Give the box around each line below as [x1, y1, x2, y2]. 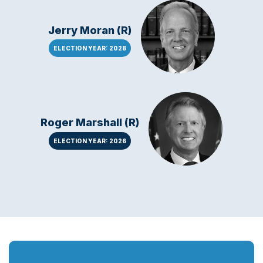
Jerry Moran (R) [48, 23, 132, 36]
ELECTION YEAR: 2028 [53, 45, 127, 52]
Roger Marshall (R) [41, 116, 140, 129]
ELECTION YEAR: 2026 [53, 137, 127, 144]
